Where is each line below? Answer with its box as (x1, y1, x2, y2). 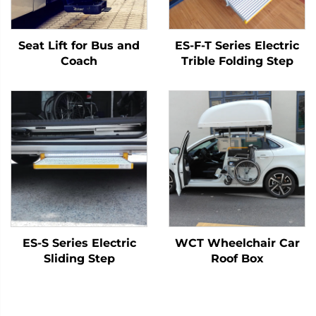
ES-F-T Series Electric (174, 39, 300, 53)
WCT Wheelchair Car (174, 236, 300, 250)
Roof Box (210, 252, 264, 266)
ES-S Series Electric (22, 236, 136, 250)
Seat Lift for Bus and (18, 39, 140, 53)
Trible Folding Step (181, 54, 293, 68)
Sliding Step (43, 252, 115, 266)
